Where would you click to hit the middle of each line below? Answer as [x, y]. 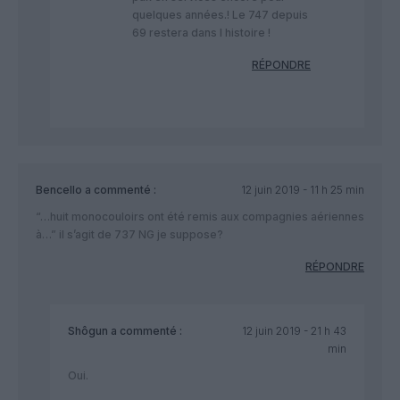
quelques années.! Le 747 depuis [220, 14]
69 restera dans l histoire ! [201, 32]
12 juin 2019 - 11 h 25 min [302, 189]
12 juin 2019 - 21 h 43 [294, 330]
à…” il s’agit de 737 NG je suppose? [129, 234]
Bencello [59, 189]
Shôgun [88, 330]
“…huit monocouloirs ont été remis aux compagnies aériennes [200, 216]
